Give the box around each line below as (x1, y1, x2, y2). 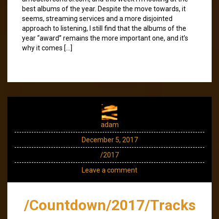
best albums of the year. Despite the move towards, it (22, 4, 186, 13)
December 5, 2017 (81, 135, 138, 144)
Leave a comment (82, 166, 137, 174)
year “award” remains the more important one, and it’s (22, 34, 188, 42)
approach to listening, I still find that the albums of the (22, 24, 186, 32)
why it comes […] (22, 44, 72, 52)
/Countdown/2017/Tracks (23, 196, 196, 214)
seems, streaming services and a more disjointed (22, 14, 173, 22)
